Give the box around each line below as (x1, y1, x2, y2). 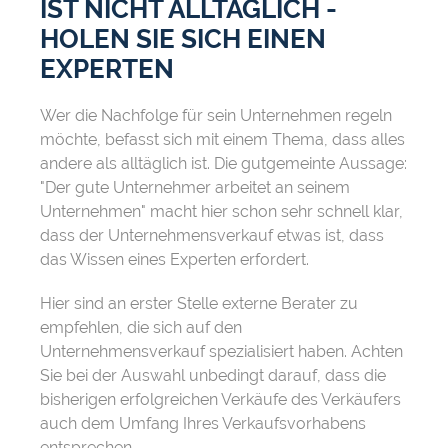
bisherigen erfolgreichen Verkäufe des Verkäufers (40, 390, 401, 410)
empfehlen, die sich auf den (40, 318, 242, 338)
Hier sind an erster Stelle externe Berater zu (40, 294, 358, 314)
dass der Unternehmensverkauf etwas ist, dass (40, 226, 384, 246)
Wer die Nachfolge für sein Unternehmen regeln (40, 106, 392, 126)
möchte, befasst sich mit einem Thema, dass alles (40, 130, 405, 150)
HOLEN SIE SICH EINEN (40, 24, 326, 55)
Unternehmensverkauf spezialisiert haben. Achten (40, 342, 403, 362)
